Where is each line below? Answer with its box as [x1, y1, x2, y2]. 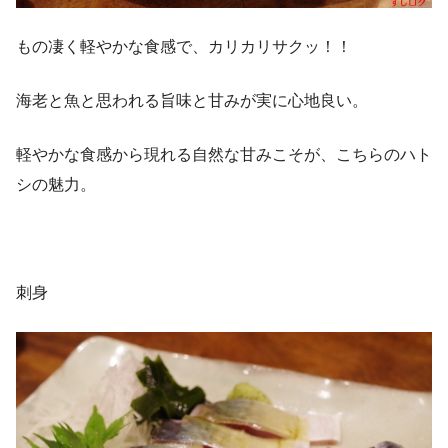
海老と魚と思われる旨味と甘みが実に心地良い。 [16, 92, 368, 110]
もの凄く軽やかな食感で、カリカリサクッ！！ [16, 38, 352, 56]
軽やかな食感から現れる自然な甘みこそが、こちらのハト [16, 146, 432, 164]
